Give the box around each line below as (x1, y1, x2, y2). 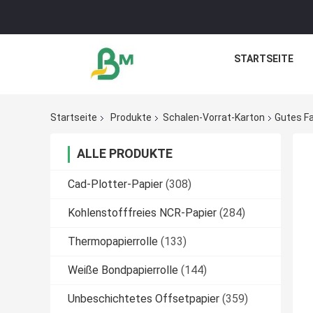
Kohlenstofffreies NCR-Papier (68, 206, 217, 220)
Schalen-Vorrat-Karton (163, 112, 265, 124)
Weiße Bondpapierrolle (68, 263, 178, 277)
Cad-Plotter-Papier (68, 177, 163, 191)
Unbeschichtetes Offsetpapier (68, 292, 219, 306)
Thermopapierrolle (68, 235, 158, 249)
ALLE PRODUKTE (77, 146, 173, 161)
